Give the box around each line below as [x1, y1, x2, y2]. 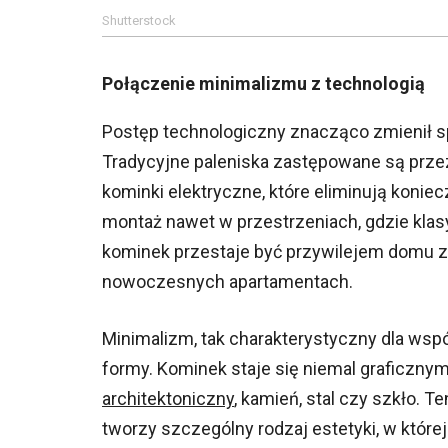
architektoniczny [102, 388, 234, 409]
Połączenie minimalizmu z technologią [102, 73, 425, 94]
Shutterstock [102, 13, 176, 28]
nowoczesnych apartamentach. [102, 271, 353, 292]
